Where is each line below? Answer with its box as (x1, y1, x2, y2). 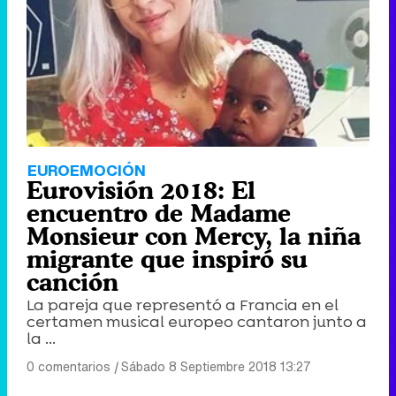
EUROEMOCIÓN (27, 159, 146, 182)
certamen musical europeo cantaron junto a (27, 311, 367, 333)
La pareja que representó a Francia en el (27, 294, 339, 316)
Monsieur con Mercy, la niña (27, 222, 361, 251)
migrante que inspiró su (27, 245, 308, 274)
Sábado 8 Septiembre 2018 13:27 (121, 357, 311, 377)
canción (27, 268, 118, 297)
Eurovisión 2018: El (27, 176, 255, 205)
